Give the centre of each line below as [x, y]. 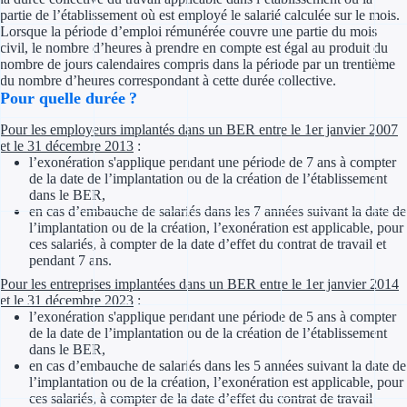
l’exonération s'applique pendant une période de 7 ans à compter [213, 163]
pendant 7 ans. [70, 261]
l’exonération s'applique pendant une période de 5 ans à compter [213, 317]
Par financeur [301, 159]
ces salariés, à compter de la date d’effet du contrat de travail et [208, 244]
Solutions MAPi [278, 359]
